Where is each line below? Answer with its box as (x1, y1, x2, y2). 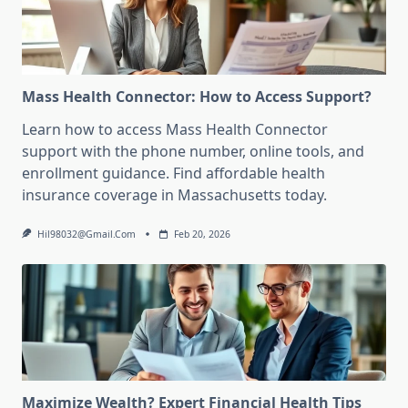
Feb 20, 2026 (173, 228, 230, 241)
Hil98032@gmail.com (36, 228, 136, 241)
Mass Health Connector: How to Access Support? (22, 87, 372, 107)
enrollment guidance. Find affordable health (22, 163, 325, 184)
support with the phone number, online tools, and (22, 141, 364, 162)
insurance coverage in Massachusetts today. (22, 185, 327, 206)
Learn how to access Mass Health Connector (22, 119, 328, 140)
